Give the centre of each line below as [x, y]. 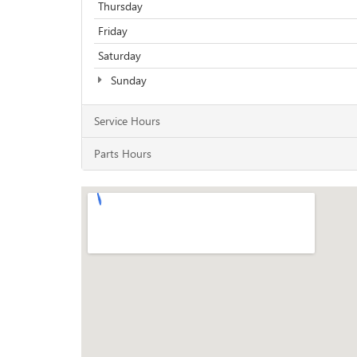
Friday [113, 31]
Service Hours [127, 121]
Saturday [120, 55]
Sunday [127, 80]
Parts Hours [123, 153]
